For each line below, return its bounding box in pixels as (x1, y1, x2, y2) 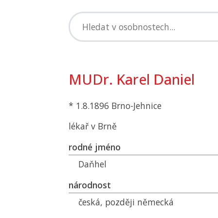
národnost (69, 179, 111, 191)
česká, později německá (78, 196, 174, 208)
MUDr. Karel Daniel (69, 70, 195, 89)
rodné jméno (69, 141, 121, 153)
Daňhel (78, 158, 107, 170)
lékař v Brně (69, 120, 117, 132)
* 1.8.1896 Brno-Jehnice (69, 100, 162, 111)
